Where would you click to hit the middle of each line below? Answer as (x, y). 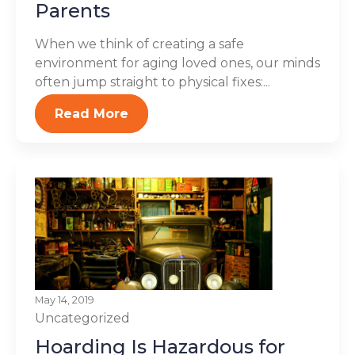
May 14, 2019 (65, 300)
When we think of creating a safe (139, 44)
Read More (92, 114)
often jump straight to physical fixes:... (153, 82)
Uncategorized (82, 318)
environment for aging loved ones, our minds (177, 63)
